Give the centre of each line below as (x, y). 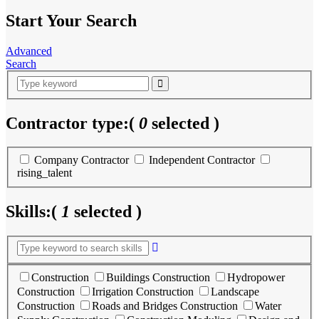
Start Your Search (71, 21)
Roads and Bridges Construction (165, 306)
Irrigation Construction (143, 292)
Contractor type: (67, 123)
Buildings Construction (158, 277)
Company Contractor (82, 160)
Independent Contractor (202, 160)
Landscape (235, 292)
